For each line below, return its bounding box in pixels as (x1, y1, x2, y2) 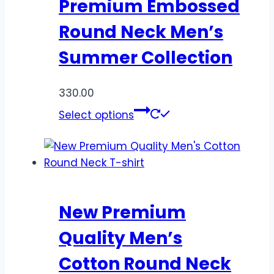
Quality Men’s (59, 226, 182, 250)
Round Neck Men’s (59, 20, 223, 44)
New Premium (59, 200, 186, 224)
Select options (59, 107, 134, 122)
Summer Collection (59, 45, 232, 70)
